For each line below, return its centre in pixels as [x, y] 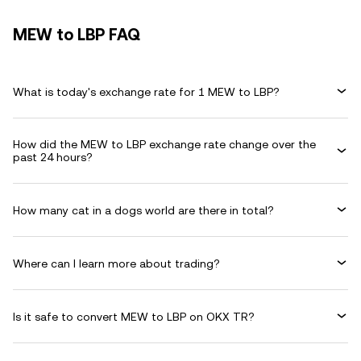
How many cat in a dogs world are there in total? [143, 210]
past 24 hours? [53, 157]
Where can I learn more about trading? [116, 263]
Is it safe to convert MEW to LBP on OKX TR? [134, 316]
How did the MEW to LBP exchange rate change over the [164, 144]
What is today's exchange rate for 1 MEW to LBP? [146, 91]
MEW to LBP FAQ [77, 35]
